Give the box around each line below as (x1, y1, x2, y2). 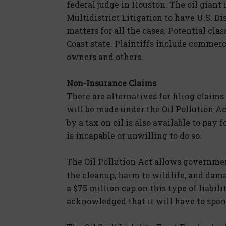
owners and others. (67, 51, 143, 62)
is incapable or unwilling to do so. (67, 130, 202, 141)
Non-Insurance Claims (67, 77, 156, 88)
